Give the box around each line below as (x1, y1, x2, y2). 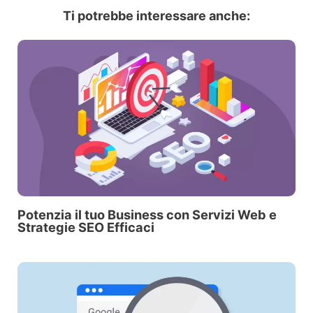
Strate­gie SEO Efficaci (17, 219, 154, 235)
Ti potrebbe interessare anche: (63, 8, 250, 23)
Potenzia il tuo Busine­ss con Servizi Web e (17, 206, 277, 222)
